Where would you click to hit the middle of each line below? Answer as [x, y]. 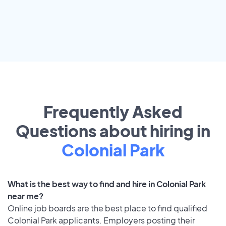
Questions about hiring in [113, 131]
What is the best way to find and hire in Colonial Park [107, 184]
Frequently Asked [113, 112]
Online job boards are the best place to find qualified [107, 208]
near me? [25, 196]
